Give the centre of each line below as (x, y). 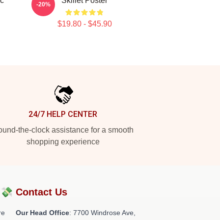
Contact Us (41, 192)
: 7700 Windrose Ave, (102, 213)
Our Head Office (42, 213)
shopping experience (63, 142)
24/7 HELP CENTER (63, 114)
